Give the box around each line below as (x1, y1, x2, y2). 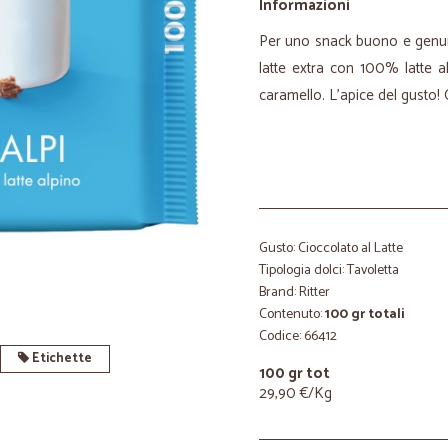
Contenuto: (259, 303, 325, 326)
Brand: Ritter (259, 281, 330, 304)
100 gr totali (325, 303, 405, 326)
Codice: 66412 (259, 325, 337, 348)
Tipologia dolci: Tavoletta (259, 259, 399, 282)
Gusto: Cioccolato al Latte (259, 237, 403, 260)
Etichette (28, 348, 92, 369)
